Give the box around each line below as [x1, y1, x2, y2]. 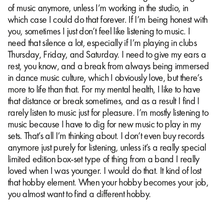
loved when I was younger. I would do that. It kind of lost [8, 164, 201, 177]
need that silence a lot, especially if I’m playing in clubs [8, 36, 197, 49]
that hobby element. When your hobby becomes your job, [8, 176, 209, 189]
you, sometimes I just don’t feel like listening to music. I [8, 25, 190, 38]
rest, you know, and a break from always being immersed [8, 60, 209, 73]
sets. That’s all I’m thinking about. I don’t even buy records [8, 129, 204, 142]
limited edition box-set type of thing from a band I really [8, 153, 200, 166]
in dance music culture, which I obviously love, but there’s [8, 71, 202, 84]
